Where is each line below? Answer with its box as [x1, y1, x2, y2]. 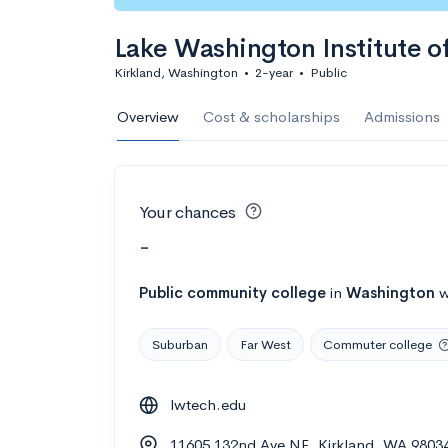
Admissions [364, 107, 440, 126]
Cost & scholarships [203, 107, 340, 126]
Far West [240, 335, 291, 353]
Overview [117, 107, 179, 126]
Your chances [139, 202, 236, 223]
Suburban [152, 335, 208, 353]
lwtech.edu [170, 394, 246, 414]
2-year [255, 64, 293, 81]
